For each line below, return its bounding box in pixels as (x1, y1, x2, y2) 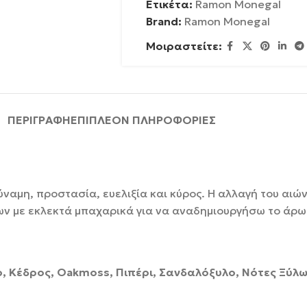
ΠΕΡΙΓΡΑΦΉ (8, 113, 71, 127)
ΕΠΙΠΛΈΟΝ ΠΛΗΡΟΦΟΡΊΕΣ (71, 113, 216, 127)
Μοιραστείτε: (145, 39, 222, 53)
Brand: (145, 14, 184, 28)
